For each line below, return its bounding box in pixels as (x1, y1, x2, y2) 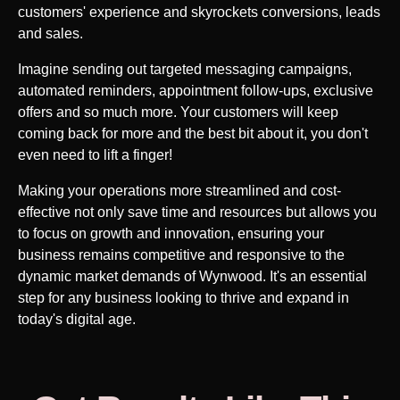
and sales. (18, 25, 83, 41)
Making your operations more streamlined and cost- (18, 182, 341, 198)
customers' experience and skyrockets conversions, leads (18, 4, 380, 20)
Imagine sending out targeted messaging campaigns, (18, 61, 352, 77)
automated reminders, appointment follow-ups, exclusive (18, 82, 373, 98)
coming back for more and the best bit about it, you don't (18, 125, 368, 141)
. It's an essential (262, 268, 367, 284)
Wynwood (199, 268, 262, 284)
